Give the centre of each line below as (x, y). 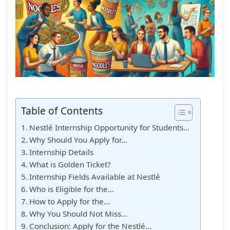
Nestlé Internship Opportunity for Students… (110, 127)
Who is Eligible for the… (72, 189)
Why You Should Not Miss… (79, 213)
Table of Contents (62, 111)
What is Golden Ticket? (70, 164)
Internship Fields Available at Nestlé (95, 176)
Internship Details (62, 152)
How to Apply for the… (70, 201)
